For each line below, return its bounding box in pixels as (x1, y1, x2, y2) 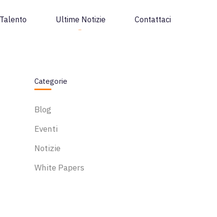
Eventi (34, 124, 58, 134)
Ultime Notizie (56, 15, 106, 24)
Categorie (34, 77, 67, 86)
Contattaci (135, 15, 171, 24)
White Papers (34, 162, 84, 173)
